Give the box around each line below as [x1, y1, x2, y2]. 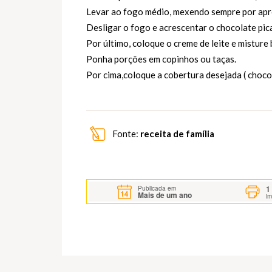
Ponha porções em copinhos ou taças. [86, 53, 236, 65]
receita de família [140, 128, 214, 140]
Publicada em [138, 183, 177, 192]
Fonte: [110, 128, 140, 140]
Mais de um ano [138, 189, 192, 200]
